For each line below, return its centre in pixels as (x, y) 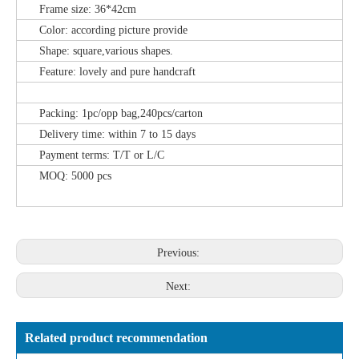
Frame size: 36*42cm (77, 9)
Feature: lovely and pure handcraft (106, 72)
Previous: (179, 253)
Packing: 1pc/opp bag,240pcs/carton (110, 113)
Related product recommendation (116, 338)
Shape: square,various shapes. (95, 51)
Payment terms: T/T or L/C (91, 155)
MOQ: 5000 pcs (67, 176)
